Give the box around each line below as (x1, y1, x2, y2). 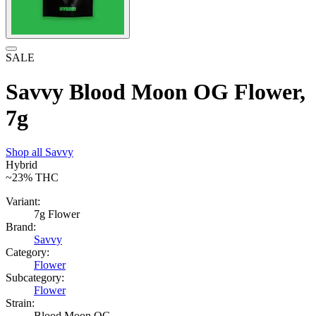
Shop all (6, 146, 45, 159)
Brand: (6, 221, 36, 233)
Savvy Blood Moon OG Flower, (6, 79, 305, 104)
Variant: (6, 195, 40, 208)
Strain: (6, 297, 35, 310)
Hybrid (6, 159, 37, 171)
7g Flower (34, 208, 80, 221)
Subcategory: (6, 272, 64, 284)
